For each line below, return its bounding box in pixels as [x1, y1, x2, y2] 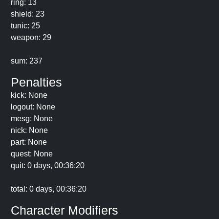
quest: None [11, 150, 53, 158]
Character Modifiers [11, 203, 118, 217]
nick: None [11, 126, 48, 134]
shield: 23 [11, 10, 44, 18]
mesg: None [11, 114, 53, 123]
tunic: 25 [11, 22, 40, 30]
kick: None [11, 91, 47, 99]
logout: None [11, 103, 55, 111]
